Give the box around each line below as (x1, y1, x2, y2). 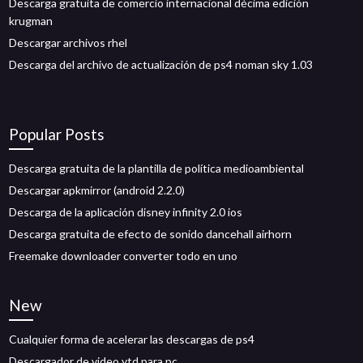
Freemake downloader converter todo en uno (9, 249, 238, 263)
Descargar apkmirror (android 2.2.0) (9, 183, 186, 197)
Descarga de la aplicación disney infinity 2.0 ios (9, 205, 243, 219)
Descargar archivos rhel (9, 36, 128, 49)
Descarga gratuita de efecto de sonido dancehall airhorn (9, 227, 293, 241)
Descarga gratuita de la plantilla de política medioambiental (9, 161, 305, 175)
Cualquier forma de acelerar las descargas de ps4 (9, 332, 255, 346)
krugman (9, 14, 53, 28)
